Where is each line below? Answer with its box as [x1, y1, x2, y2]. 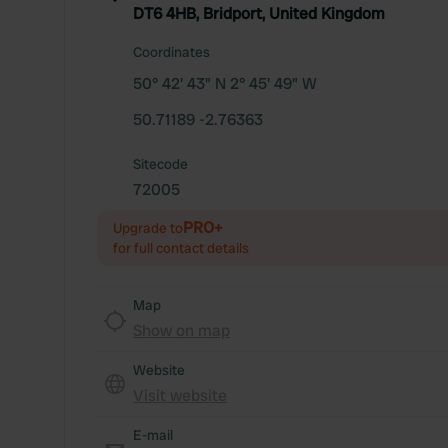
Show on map [133, 320, 230, 341]
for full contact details [113, 239, 249, 257]
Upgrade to [113, 219, 183, 237]
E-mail [133, 426, 173, 444]
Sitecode [133, 155, 188, 173]
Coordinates [133, 43, 210, 61]
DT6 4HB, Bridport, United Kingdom [133, 3, 385, 24]
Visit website [133, 385, 227, 406]
